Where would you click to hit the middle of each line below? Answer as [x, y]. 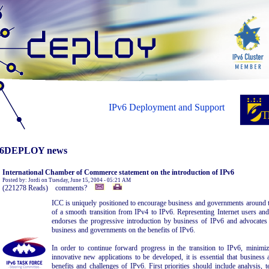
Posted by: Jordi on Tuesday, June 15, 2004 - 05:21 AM [66, 180]
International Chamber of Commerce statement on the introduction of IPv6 [118, 172]
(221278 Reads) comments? [48, 188]
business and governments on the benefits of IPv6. [123, 230]
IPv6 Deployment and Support [166, 107]
